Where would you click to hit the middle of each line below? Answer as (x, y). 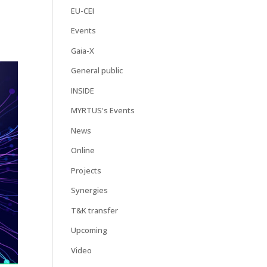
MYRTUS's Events (103, 111)
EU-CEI (83, 10)
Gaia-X (83, 50)
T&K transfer (95, 210)
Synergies (90, 190)
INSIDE (83, 90)
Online (83, 150)
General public (97, 71)
